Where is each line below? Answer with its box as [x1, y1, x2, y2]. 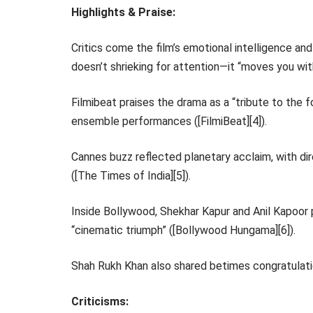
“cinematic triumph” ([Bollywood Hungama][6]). [71, 224, 296, 237]
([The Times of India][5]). [71, 169, 191, 182]
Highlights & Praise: [71, 6, 175, 19]
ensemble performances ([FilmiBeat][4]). [71, 115, 267, 128]
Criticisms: [71, 295, 129, 308]
